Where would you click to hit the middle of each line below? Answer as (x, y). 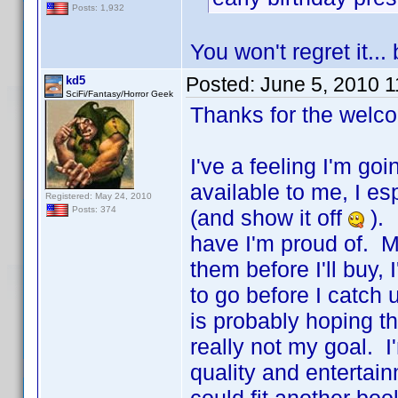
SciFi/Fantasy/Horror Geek (119, 94)
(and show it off (269, 218)
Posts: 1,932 (97, 8)
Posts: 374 (93, 210)
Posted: (223, 84)
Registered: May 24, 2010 (99, 196)
